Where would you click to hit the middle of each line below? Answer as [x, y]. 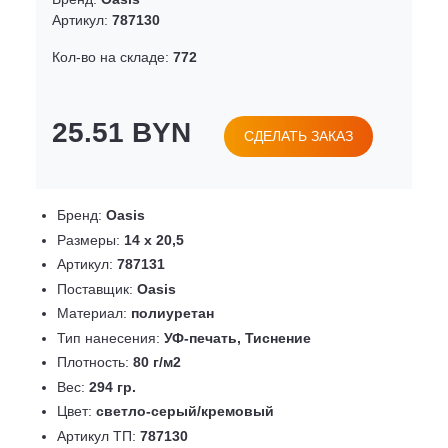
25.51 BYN [121, 133]
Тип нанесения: [110, 337]
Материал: [94, 313]
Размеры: [90, 239]
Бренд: [81, 215]
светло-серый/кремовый [185, 411]
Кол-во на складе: [112, 57]
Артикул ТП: [98, 435]
